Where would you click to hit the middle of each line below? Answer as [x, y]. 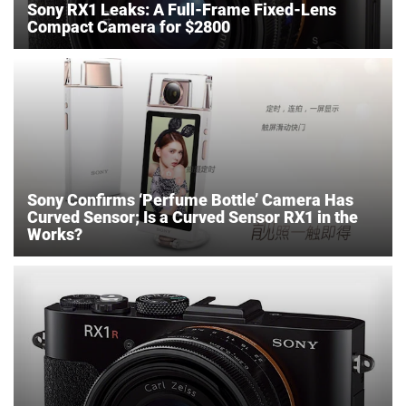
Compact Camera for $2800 [129, 27]
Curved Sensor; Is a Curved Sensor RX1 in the [193, 217]
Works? [55, 235]
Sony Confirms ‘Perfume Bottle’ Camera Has [190, 200]
